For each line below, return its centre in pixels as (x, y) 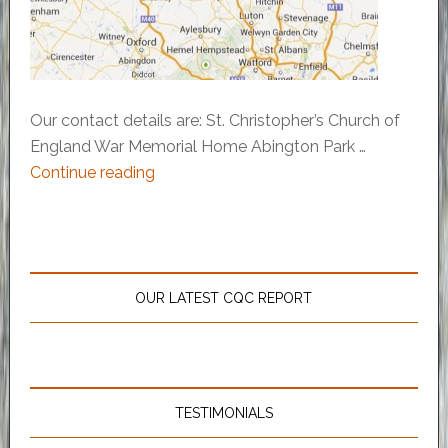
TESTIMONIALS (223, 413)
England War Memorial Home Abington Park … (197, 147)
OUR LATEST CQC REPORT (224, 298)
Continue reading (92, 173)
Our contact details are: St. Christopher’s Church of (214, 121)
